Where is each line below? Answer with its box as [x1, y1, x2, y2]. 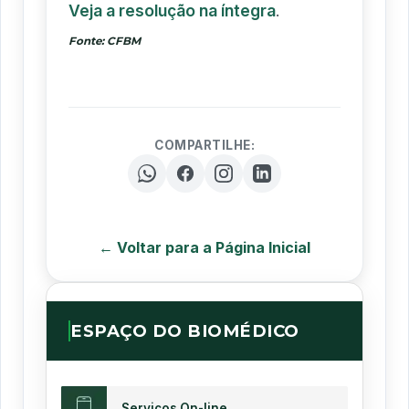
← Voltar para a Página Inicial [99, 237, 310, 257]
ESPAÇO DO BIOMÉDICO [70, 320, 299, 341]
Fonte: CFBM [68, 34, 141, 47]
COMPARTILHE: [154, 137, 255, 152]
